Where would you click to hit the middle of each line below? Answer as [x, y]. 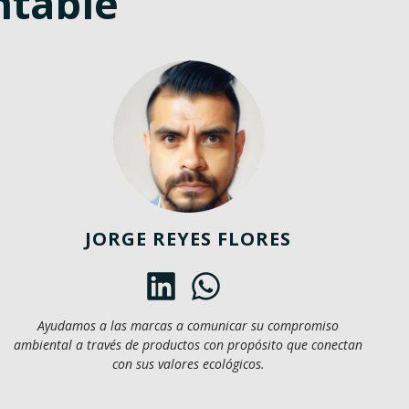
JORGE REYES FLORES [189, 238]
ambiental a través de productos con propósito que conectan [189, 344]
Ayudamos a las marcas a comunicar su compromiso [189, 325]
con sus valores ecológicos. [188, 363]
